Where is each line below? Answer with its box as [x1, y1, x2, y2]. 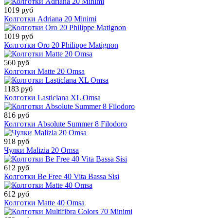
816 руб [4, 111, 29, 120]
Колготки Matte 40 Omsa [4, 199, 85, 207]
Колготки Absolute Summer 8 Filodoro [4, 120, 127, 128]
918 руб [4, 137, 29, 146]
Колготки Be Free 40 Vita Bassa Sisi [4, 172, 119, 181]
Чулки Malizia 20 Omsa [4, 146, 79, 155]
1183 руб [4, 85, 33, 93]
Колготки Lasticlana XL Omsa [4, 93, 101, 102]
